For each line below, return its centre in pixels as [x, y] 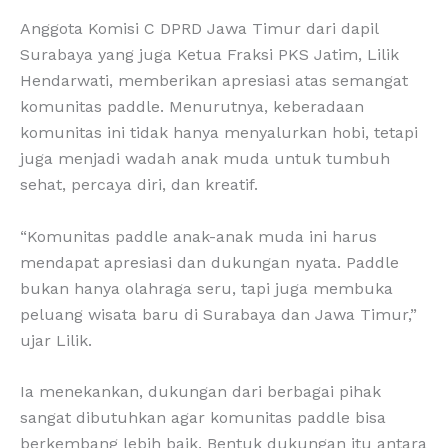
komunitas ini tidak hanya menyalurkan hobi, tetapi [219, 133]
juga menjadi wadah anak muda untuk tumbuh [205, 159]
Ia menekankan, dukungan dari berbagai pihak [200, 392]
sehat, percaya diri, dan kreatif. [139, 185]
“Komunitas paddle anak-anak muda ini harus [198, 236]
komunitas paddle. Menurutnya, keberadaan [192, 107]
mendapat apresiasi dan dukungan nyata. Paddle [209, 262]
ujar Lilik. [56, 340]
